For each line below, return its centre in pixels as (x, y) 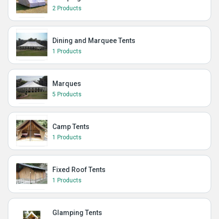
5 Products (67, 94)
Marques (67, 84)
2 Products (67, 8)
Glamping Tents (77, 213)
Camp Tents (71, 127)
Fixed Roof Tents (79, 170)
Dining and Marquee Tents (94, 41)
